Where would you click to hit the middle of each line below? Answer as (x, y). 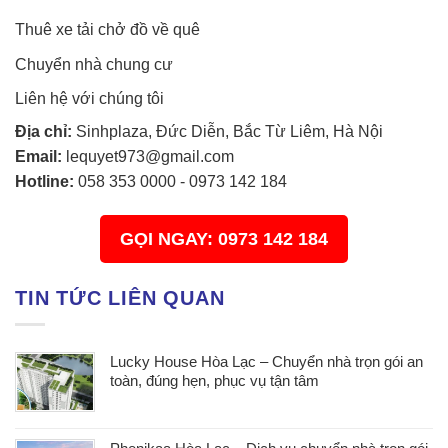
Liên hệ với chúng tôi (89, 99)
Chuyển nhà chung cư (94, 64)
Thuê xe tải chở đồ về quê (107, 30)
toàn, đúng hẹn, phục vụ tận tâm (214, 380)
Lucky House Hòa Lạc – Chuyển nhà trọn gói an (266, 361)
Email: (38, 157)
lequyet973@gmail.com (150, 157)
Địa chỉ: (43, 132)
